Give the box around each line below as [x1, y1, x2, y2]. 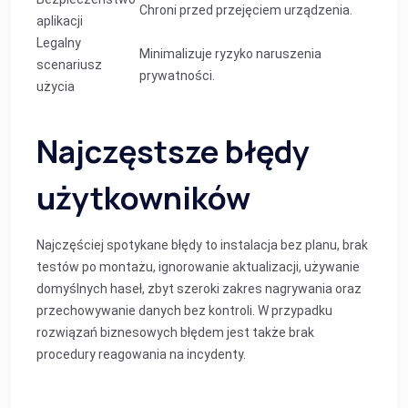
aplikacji [36, 14, 83, 28]
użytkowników [36, 177, 250, 219]
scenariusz [36, 57, 102, 72]
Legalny [36, 36, 81, 50]
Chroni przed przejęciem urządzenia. [139, 3, 352, 17]
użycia [36, 79, 75, 94]
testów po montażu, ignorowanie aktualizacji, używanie [36, 260, 360, 274]
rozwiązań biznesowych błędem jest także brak [36, 325, 314, 340]
